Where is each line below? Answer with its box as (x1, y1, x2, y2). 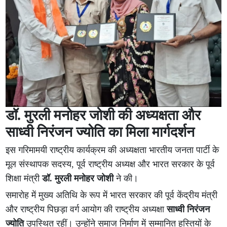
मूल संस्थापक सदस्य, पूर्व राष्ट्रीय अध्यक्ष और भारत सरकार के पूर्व (6, 159, 215, 170)
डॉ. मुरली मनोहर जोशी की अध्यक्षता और (6, 107, 201, 124)
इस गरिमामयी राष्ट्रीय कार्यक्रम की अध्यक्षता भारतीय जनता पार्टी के (6, 145, 219, 156)
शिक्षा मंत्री (6, 173, 43, 184)
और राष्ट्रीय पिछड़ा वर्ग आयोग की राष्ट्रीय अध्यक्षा (6, 204, 167, 215)
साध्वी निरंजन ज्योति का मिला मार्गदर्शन (6, 124, 195, 140)
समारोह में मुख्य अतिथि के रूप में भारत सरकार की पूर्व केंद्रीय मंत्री (6, 190, 218, 201)
